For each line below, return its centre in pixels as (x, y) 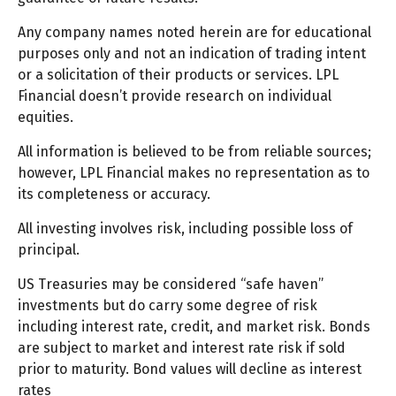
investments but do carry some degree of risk (168, 306)
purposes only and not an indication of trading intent (192, 54)
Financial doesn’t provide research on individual (175, 96)
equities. (46, 118)
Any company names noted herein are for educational (194, 33)
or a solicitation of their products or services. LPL (178, 75)
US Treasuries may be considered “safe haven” (171, 285)
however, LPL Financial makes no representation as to (194, 173)
